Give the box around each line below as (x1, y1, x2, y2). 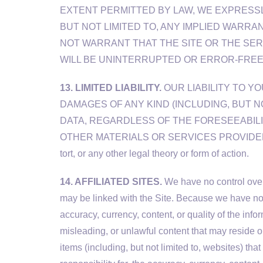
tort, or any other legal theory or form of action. (60, 149, 249, 159)
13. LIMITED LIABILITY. (60, 83, 161, 93)
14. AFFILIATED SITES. (60, 177, 162, 187)
